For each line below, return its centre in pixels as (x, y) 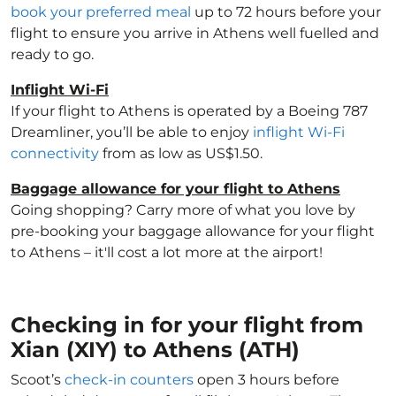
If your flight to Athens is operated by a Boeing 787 (189, 111)
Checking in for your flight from (187, 325)
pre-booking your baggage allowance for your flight (193, 231)
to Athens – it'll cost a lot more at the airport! (167, 252)
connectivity (55, 153)
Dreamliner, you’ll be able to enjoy (132, 132)
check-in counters (129, 380)
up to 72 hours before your (286, 12)
